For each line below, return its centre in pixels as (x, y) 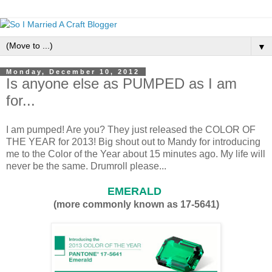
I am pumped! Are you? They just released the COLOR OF (131, 129)
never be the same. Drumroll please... (86, 166)
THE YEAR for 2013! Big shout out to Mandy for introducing (133, 141)
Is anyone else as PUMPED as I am (121, 83)
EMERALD (134, 191)
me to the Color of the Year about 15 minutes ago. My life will (136, 154)
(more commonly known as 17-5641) (136, 204)
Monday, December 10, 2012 (73, 72)
